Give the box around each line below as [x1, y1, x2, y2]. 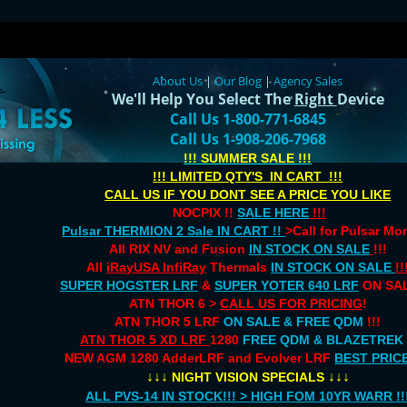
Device [336, 89, 384, 109]
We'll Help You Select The [111, 89, 294, 109]
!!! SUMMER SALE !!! [184, 151, 313, 165]
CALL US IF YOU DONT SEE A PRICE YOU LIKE [104, 187, 392, 202]
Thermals [206, 260, 272, 274]
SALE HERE [237, 205, 310, 220]
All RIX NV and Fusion [108, 242, 249, 256]
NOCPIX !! [169, 205, 238, 220]
